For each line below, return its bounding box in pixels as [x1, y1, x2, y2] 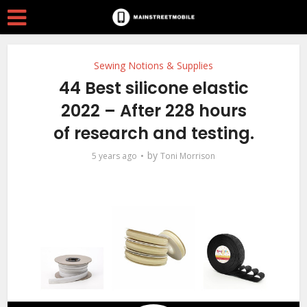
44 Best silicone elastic [58, 77, 249, 99]
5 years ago [92, 150, 137, 162]
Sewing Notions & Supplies [94, 59, 213, 72]
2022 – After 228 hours [60, 99, 247, 122]
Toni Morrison [160, 150, 215, 162]
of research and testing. [53, 122, 254, 145]
